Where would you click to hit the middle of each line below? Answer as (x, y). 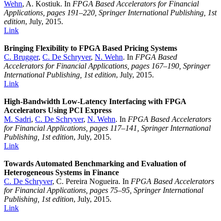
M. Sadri (18, 119)
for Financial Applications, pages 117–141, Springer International (107, 128)
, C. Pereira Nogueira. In (92, 182)
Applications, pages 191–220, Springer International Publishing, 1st (110, 13)
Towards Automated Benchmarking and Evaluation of (95, 164)
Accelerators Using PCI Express (58, 110)
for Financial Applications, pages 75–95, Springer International (104, 190)
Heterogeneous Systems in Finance (61, 173)
